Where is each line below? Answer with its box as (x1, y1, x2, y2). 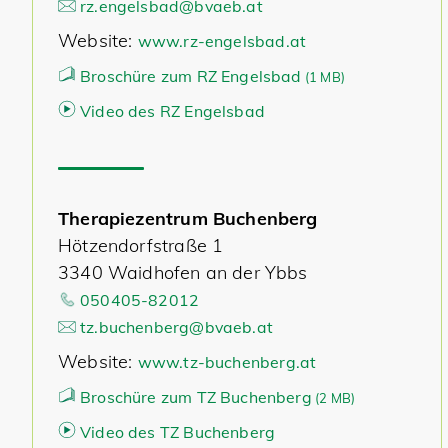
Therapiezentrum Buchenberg (58, 207, 318, 230)
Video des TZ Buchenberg (80, 422, 276, 442)
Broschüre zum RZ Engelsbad (80, 66, 302, 86)
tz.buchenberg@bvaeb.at (80, 317, 273, 337)
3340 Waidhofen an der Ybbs (58, 261, 313, 284)
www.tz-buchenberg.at (137, 352, 317, 372)
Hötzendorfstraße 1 (58, 234, 224, 257)
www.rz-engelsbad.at (137, 31, 307, 51)
